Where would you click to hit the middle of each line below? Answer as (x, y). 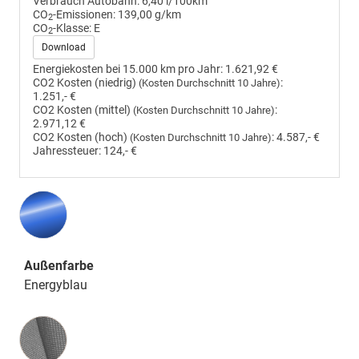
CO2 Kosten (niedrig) (86, 83)
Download (64, 47)
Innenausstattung (70, 325)
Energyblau (56, 284)
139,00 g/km (149, 14)
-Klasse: (72, 28)
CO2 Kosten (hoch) (81, 137)
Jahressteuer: (67, 151)
